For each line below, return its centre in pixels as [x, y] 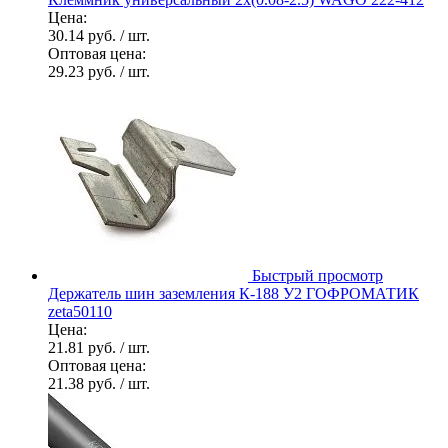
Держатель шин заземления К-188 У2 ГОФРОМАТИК [233, 293]
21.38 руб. [84, 383]
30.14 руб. [84, 35]
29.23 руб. [84, 71]
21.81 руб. [84, 347]
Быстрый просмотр [317, 275]
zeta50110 [80, 311]
